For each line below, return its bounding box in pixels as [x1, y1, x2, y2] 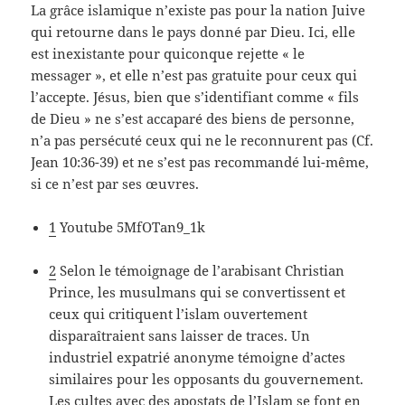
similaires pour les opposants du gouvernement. [49, 369, 364, 388]
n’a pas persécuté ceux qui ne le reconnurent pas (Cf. [31, 130, 374, 149]
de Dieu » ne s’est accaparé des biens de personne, [31, 108, 355, 127]
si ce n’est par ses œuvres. [31, 174, 200, 193]
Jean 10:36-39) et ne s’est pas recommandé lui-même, [31, 152, 370, 171]
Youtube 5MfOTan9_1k [56, 217, 206, 236]
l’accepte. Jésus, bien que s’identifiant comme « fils [31, 87, 360, 106]
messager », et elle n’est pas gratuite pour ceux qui [31, 65, 358, 84]
